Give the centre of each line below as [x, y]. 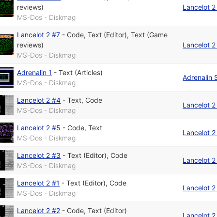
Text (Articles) [81, 73]
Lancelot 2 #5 [39, 128]
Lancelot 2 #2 [39, 211]
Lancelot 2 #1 [39, 183]
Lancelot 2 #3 [39, 155]
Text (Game [149, 35]
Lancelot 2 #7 [39, 35]
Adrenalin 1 [35, 73]
